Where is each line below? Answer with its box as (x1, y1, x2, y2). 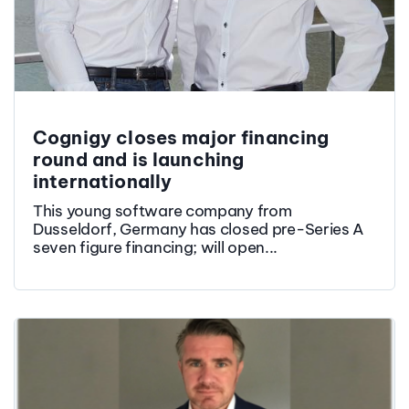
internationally (33, 169, 173, 193)
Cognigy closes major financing (33, 125, 330, 149)
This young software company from (33, 200, 292, 221)
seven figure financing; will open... (33, 236, 278, 257)
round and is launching (33, 147, 245, 171)
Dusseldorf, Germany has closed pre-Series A (33, 218, 365, 239)
